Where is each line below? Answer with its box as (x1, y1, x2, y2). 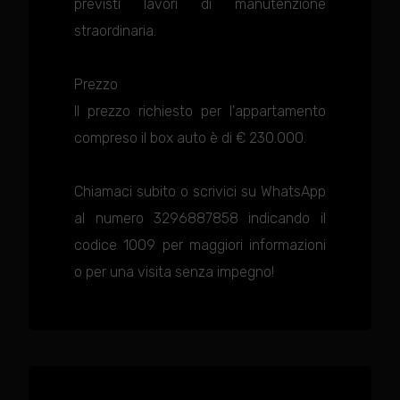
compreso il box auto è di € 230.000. (74, 129, 307, 146)
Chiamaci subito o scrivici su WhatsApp (74, 183, 326, 200)
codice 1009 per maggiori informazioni (74, 237, 326, 254)
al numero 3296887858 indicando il (74, 210, 326, 227)
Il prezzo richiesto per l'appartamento (74, 103, 326, 120)
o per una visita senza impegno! (74, 263, 275, 280)
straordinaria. (74, 22, 157, 39)
